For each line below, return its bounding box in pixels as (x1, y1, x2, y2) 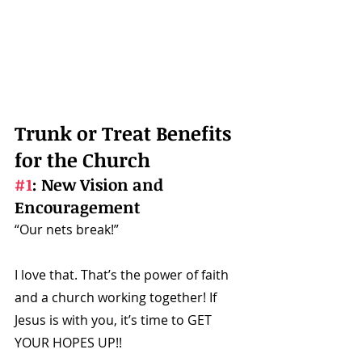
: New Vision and (32, 173, 167, 196)
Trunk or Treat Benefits (15, 120, 236, 147)
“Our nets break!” (15, 221, 122, 239)
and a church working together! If (15, 288, 220, 307)
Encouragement (15, 196, 141, 219)
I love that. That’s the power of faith (15, 266, 232, 284)
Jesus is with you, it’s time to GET (15, 311, 215, 330)
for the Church (15, 146, 150, 174)
